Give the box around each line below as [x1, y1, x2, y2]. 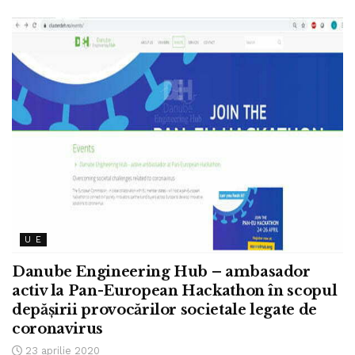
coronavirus [12, 320, 104, 338]
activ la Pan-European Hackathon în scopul [12, 282, 338, 300]
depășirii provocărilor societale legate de [12, 301, 317, 319]
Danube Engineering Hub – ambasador [12, 263, 311, 281]
